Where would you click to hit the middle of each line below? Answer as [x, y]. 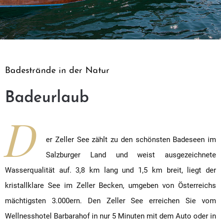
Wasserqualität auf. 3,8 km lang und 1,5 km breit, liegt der [110, 170]
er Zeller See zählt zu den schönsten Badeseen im [131, 139]
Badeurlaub [47, 98]
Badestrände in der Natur [57, 71]
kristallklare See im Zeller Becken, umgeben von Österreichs [110, 185]
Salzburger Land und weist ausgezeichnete [131, 155]
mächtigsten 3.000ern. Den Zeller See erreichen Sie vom [110, 201]
